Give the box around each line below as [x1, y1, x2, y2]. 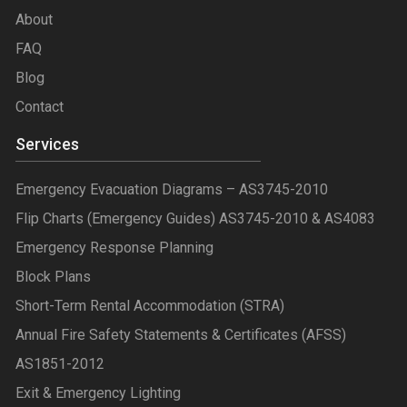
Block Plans [15, 268, 91, 286]
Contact [15, 98, 64, 116]
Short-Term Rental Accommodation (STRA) [15, 297, 284, 315]
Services [15, 134, 79, 154]
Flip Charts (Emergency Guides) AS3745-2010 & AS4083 [15, 210, 375, 228]
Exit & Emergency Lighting [15, 384, 181, 402]
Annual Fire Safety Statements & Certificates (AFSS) [15, 326, 346, 344]
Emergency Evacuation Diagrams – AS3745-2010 [15, 181, 328, 199]
